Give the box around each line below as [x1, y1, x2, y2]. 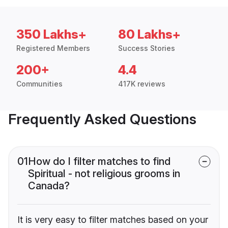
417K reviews [118, 79, 165, 89]
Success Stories [118, 44, 175, 53]
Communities [16, 79, 63, 89]
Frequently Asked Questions [8, 110, 196, 128]
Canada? [28, 180, 70, 192]
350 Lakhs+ [16, 27, 87, 42]
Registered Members [16, 44, 90, 53]
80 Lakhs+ [118, 27, 181, 42]
